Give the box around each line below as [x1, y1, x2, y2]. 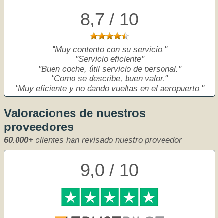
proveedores [4, 120, 73, 133]
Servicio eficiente [78, 54, 141, 64]
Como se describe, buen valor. [54, 74, 165, 83]
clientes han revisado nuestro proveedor [33, 135, 182, 145]
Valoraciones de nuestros [4, 107, 145, 120]
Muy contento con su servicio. [54, 45, 164, 54]
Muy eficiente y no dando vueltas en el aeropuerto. [18, 84, 201, 93]
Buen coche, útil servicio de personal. [41, 64, 178, 73]
